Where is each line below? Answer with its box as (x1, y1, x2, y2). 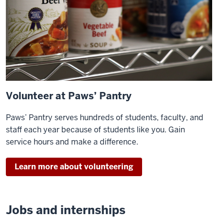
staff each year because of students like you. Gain (6, 124, 185, 135)
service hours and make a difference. (6, 136, 138, 147)
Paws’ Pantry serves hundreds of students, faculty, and (6, 112, 203, 123)
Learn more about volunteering (15, 161, 133, 172)
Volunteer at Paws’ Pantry (6, 89, 131, 102)
